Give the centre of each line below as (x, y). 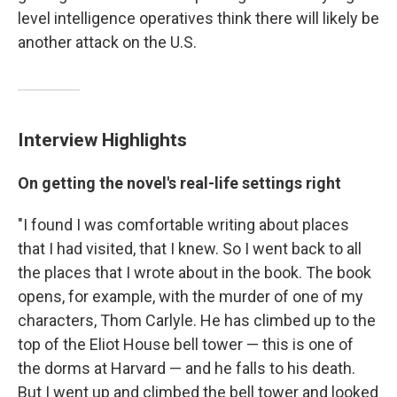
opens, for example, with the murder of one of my (191, 296)
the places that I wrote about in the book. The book (195, 272)
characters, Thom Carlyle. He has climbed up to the (197, 320)
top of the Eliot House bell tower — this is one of (186, 344)
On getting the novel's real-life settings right (179, 183)
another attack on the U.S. (107, 42)
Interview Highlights (102, 140)
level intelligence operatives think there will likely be (198, 18)
